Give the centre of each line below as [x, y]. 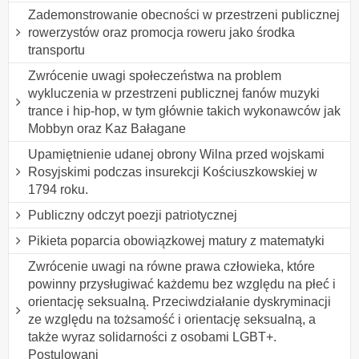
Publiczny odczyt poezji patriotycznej [133, 215]
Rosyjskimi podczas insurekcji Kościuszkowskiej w [173, 171]
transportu [56, 50]
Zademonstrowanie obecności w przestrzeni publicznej [184, 14]
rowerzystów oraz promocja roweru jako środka [161, 32]
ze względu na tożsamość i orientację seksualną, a [172, 319]
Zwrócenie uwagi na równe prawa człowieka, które [171, 266]
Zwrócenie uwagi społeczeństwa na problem [155, 75]
